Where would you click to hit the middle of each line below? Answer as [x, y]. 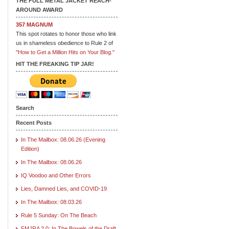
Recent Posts [34, 122]
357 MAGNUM [34, 24]
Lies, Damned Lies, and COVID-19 [64, 188]
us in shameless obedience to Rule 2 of [64, 43]
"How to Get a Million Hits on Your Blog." [65, 52]
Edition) [30, 148]
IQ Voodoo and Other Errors [56, 175]
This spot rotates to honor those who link [66, 33]
